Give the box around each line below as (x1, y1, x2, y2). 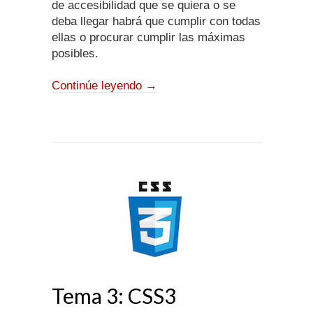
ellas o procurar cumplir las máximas (52, 31, 245, 45)
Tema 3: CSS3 (52, 283, 176, 309)
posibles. (52, 47, 99, 61)
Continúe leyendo (52, 79, 145, 93)
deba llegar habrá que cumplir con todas (52, 15, 261, 29)
